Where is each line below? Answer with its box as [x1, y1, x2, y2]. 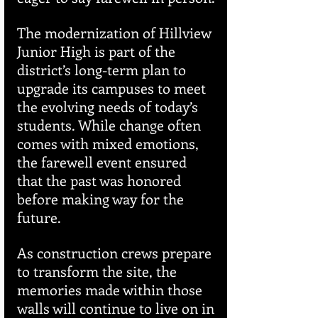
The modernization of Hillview [17, 23, 215, 43]
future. [17, 207, 61, 227]
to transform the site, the [17, 261, 180, 281]
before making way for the [17, 189, 187, 209]
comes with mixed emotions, [17, 133, 202, 153]
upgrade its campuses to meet [17, 78, 209, 98]
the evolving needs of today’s [17, 97, 202, 116]
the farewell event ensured [17, 152, 190, 172]
